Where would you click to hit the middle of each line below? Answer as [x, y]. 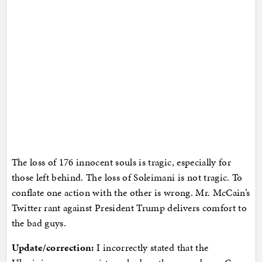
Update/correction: [53, 247]
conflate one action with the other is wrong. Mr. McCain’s [131, 192]
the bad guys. [39, 223]
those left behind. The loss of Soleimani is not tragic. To [127, 177]
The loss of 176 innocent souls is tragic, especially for [121, 162]
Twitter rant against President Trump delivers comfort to [129, 207]
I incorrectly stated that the [151, 247]
